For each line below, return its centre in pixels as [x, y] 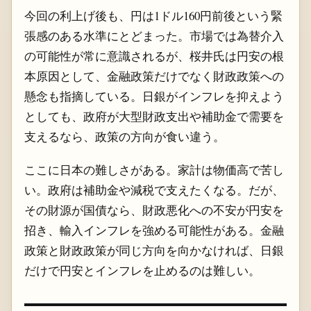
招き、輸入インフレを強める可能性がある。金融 [154, 230]
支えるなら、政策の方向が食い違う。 [124, 137]
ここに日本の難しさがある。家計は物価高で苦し [154, 169]
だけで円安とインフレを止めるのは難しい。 [142, 270]
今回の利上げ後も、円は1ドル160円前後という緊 [153, 16]
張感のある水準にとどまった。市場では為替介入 [154, 36]
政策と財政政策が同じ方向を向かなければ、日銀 [154, 250]
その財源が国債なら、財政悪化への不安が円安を [154, 210]
